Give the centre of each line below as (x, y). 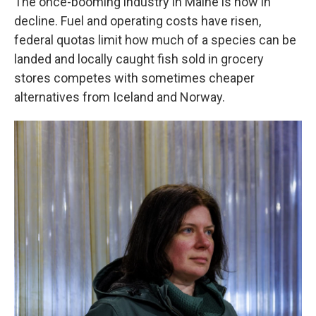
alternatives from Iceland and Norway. (120, 97)
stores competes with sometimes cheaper (134, 78)
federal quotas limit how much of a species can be (155, 40)
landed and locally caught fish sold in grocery (139, 59)
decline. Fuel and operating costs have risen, (138, 21)
